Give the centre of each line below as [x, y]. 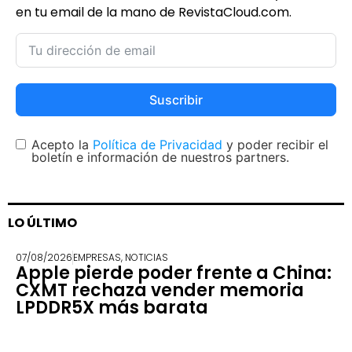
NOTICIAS [147, 257]
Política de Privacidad [158, 145]
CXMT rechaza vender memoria [160, 290]
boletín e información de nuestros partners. [160, 158]
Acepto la [62, 145]
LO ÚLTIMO [42, 222]
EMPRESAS [97, 257]
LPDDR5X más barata [112, 307]
